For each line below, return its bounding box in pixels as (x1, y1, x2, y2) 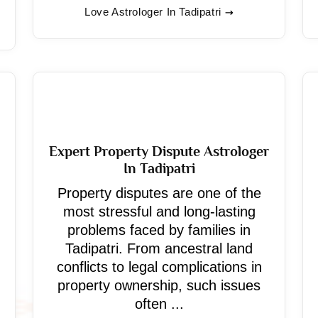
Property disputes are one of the (57, 185, 261, 201)
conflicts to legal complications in (56, 259, 262, 275)
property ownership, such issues (57, 278, 261, 293)
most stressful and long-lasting (62, 204, 256, 219)
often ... (134, 296, 184, 312)
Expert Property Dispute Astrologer (49, 143, 269, 159)
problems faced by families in (67, 222, 251, 238)
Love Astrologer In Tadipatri (84, 6, 221, 18)
